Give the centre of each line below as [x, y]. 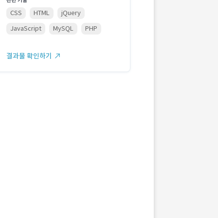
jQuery [71, 13]
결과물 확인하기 [29, 56]
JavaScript [26, 28]
